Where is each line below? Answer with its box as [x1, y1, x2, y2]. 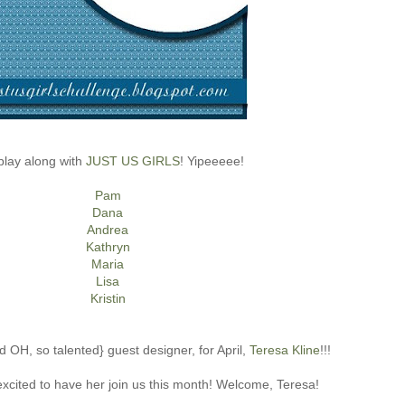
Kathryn [85, 240, 130, 255]
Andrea [87, 222, 128, 238]
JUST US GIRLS [86, 154, 180, 169]
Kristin [89, 291, 126, 306]
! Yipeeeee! [180, 154, 244, 169]
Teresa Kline [249, 343, 320, 358]
